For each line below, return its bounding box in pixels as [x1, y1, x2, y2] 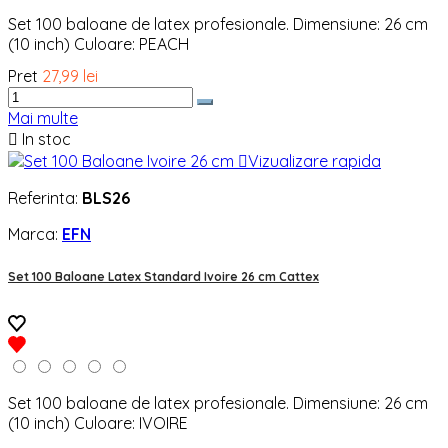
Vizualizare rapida [248, 150, 381, 171]
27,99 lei [42, 65, 98, 86]
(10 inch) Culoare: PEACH [8, 33, 189, 54]
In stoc [18, 128, 71, 149]
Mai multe [8, 107, 78, 128]
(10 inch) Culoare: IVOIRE [8, 413, 188, 434]
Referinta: [8, 187, 82, 208]
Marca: [8, 223, 62, 244]
